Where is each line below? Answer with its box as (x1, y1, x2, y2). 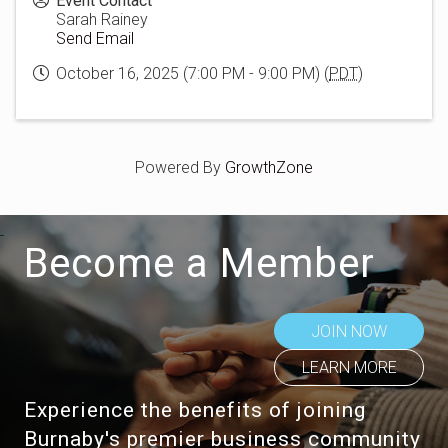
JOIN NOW (311, 322, 387, 342)
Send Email (56, 29, 134, 48)
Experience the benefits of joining (24, 397, 366, 422)
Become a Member (24, 240, 375, 287)
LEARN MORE (301, 358, 397, 378)
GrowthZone (225, 158, 313, 177)
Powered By (135, 158, 225, 177)
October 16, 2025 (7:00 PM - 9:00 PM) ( (56, 64, 329, 83)
